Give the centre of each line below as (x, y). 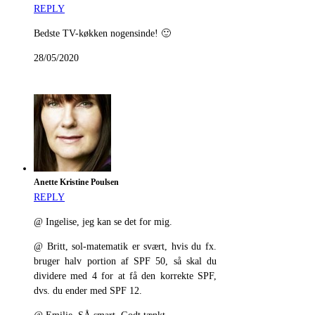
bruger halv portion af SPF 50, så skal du (125, 262)
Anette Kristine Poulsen (76, 183)
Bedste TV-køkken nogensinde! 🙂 (102, 34)
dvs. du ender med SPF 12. (88, 291)
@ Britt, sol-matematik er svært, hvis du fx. (125, 247)
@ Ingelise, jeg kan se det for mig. (103, 222)
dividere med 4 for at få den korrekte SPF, (125, 276)
